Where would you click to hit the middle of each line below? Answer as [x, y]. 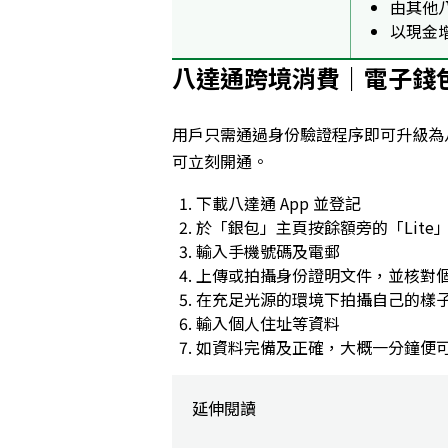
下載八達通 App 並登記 [278, 202]
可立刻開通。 [220, 160]
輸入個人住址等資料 [268, 322]
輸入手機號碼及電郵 [268, 250]
